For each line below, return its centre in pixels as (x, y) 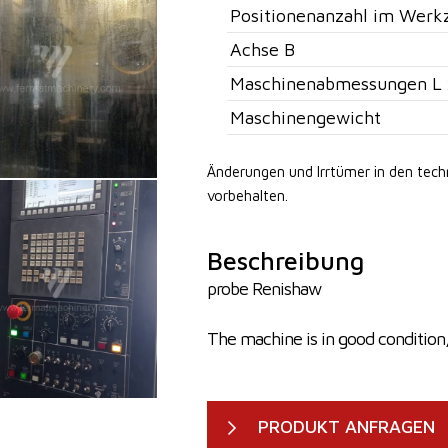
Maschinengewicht (305, 117)
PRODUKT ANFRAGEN (346, 426)
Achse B (262, 49)
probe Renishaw (263, 288)
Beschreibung (285, 260)
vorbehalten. (247, 195)
